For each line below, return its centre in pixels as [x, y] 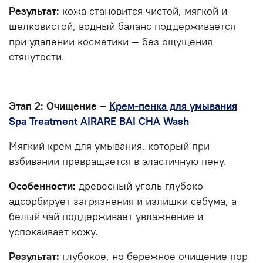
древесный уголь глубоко [139, 186]
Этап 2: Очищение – [59, 106]
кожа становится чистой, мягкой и [143, 11]
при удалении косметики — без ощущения [111, 41]
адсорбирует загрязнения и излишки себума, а [123, 201]
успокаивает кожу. [55, 232]
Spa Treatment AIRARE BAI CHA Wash [99, 121]
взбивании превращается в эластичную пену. [118, 161]
